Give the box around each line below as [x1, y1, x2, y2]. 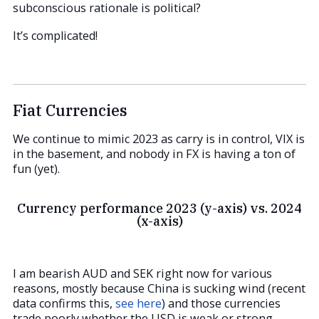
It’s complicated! [13, 27, 98, 43]
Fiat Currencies [13, 100, 127, 120]
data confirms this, [13, 295, 115, 311]
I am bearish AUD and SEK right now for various [13, 265, 272, 281]
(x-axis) [136, 213, 183, 230]
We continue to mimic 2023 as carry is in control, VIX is [13, 131, 305, 147]
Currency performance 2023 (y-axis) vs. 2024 [17, 200, 302, 217]
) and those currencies [162, 295, 281, 311]
